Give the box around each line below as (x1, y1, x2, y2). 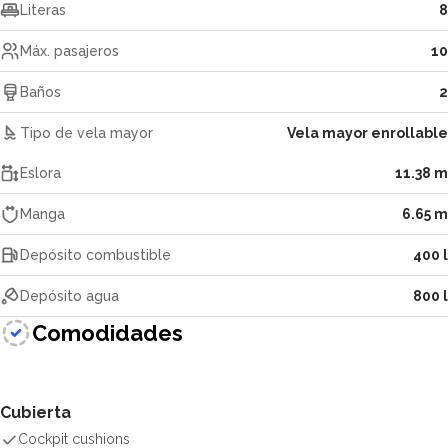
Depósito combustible (20, 247, 171, 263)
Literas (20, 2, 66, 18)
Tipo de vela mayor (20, 125, 153, 141)
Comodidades (32, 319, 183, 346)
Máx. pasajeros (20, 43, 119, 59)
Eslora (20, 165, 61, 181)
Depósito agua (20, 288, 119, 304)
